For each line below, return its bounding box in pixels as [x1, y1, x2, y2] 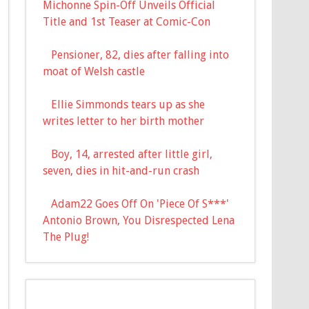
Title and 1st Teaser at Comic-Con [43, 14, 211, 28]
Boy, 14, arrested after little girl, [51, 147, 213, 161]
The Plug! [43, 230, 90, 243]
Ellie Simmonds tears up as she [51, 97, 206, 111]
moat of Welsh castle [43, 64, 146, 78]
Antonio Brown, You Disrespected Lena [43, 213, 235, 227]
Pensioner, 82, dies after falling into [51, 48, 230, 61]
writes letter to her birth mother [43, 114, 205, 128]
